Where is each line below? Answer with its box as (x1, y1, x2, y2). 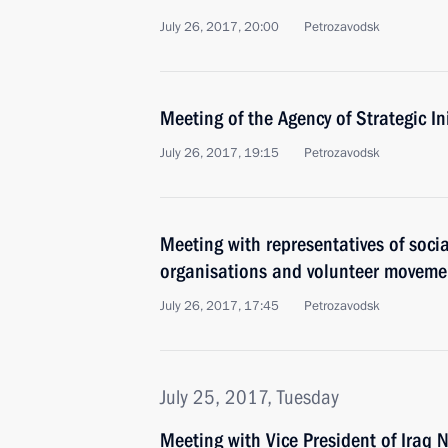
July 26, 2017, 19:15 (160, 144, 279, 162)
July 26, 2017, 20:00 (160, 18, 279, 36)
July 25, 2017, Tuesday (160, 385, 339, 409)
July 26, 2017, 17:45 (160, 297, 279, 315)
